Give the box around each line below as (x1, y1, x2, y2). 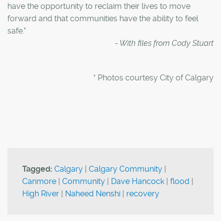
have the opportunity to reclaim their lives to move (7, 1, 190, 11)
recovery (126, 188, 159, 198)
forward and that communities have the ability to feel (7, 13, 198, 23)
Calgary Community (89, 164, 162, 174)
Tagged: (22, 164, 52, 174)
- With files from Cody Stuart (115, 38, 214, 48)
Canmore (22, 176, 56, 186)
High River (22, 188, 59, 198)
